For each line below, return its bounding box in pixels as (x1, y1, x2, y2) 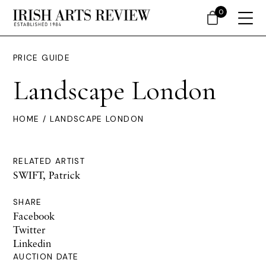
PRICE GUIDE (13, 53, 70, 63)
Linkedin (13, 237, 51, 249)
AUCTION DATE (13, 252, 79, 262)
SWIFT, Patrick (13, 169, 80, 181)
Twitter (13, 223, 46, 236)
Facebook (13, 210, 55, 222)
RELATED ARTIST (13, 156, 85, 166)
